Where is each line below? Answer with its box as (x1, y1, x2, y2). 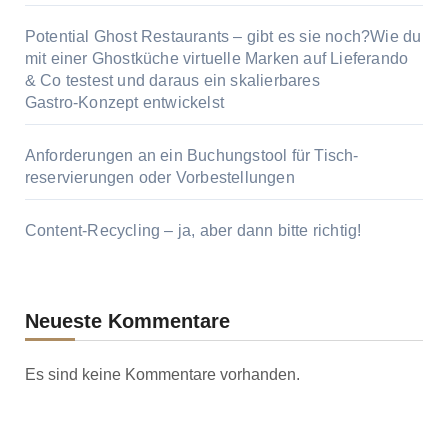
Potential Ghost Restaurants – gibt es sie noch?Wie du (24, 28, 422, 46)
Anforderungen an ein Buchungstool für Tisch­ (24, 147, 359, 165)
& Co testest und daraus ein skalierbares (24, 72, 320, 90)
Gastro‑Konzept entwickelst (24, 94, 224, 112)
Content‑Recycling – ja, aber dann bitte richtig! (24, 222, 362, 240)
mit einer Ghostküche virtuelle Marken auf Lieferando (24, 50, 409, 68)
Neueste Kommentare (24, 310, 230, 333)
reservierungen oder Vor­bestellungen (24, 169, 295, 187)
